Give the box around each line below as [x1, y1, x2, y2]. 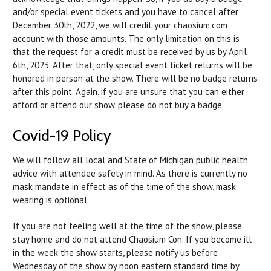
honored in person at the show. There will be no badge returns [13, 72, 258, 84]
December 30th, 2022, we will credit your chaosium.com [13, 19, 227, 31]
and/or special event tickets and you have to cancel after [13, 5, 238, 18]
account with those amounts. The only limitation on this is [13, 32, 240, 44]
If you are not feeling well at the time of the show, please [13, 220, 242, 232]
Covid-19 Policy [13, 126, 111, 145]
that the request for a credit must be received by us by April [13, 45, 247, 57]
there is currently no [166, 167, 247, 179]
